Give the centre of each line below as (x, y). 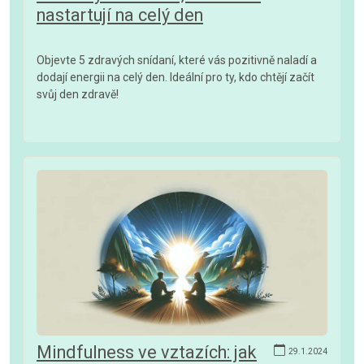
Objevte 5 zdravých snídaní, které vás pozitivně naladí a (177, 60)
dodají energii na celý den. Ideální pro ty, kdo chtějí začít (175, 77)
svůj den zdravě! (78, 94)
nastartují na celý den (120, 15)
